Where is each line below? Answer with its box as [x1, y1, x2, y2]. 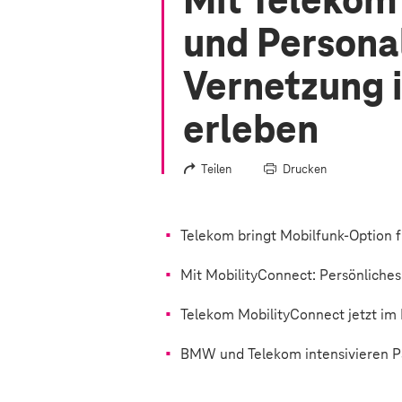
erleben [183, 109, 319, 153]
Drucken [283, 162, 327, 177]
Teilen [201, 162, 232, 177]
